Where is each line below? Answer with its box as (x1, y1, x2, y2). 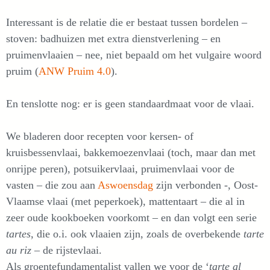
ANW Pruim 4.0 (39, 65, 111, 78)
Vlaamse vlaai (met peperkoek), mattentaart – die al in (6, 195, 245, 208)
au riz (6, 244, 31, 257)
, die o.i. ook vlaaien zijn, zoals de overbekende (31, 228, 240, 240)
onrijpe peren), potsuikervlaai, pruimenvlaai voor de (6, 163, 234, 175)
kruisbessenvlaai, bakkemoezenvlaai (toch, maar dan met (6, 146, 256, 159)
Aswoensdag (98, 179, 156, 192)
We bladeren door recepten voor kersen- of (6, 130, 193, 143)
